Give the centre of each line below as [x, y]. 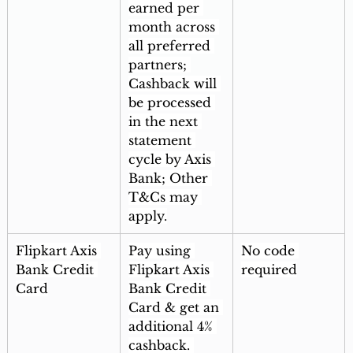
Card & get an [175, 308]
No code [269, 251]
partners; [159, 65]
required [269, 270]
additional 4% [172, 327]
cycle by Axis [171, 160]
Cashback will [174, 84]
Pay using [161, 251]
